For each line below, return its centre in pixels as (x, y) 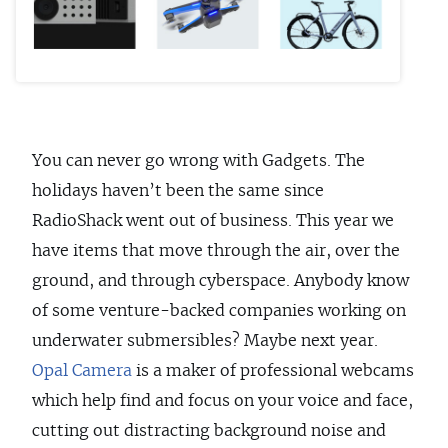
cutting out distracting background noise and (209, 431)
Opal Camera (82, 371)
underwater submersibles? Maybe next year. (205, 341)
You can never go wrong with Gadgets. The (198, 161)
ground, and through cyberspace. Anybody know (220, 281)
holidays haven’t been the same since (178, 191)
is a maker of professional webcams (273, 371)
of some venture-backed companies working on (219, 311)
